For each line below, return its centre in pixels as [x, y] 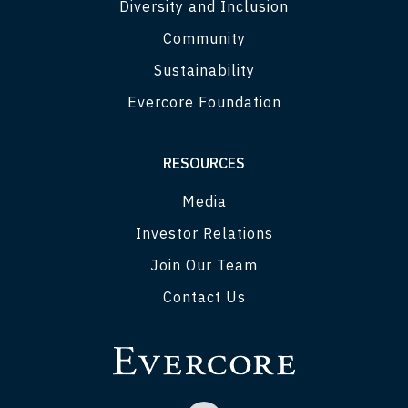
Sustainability [204, 70]
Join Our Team [204, 265]
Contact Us [204, 296]
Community [204, 38]
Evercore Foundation [204, 102]
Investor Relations [204, 233]
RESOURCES [204, 163]
